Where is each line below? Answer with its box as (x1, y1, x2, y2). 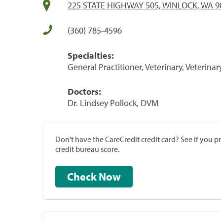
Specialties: (68, 49, 114, 61)
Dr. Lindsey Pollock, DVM (68, 97, 158, 109)
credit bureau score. (55, 144, 119, 154)
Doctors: (68, 85, 101, 97)
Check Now (99, 169, 121, 184)
